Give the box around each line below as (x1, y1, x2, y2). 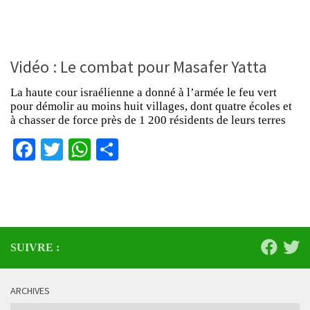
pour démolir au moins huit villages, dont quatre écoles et (10, 99, 292, 113)
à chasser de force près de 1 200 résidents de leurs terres (10, 113, 286, 127)
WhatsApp (91, 135, 182, 163)
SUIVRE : (10, 241, 60, 253)
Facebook (35, 135, 121, 163)
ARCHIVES (10, 284, 50, 297)
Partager (118, 135, 192, 163)
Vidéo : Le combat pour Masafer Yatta (10, 56, 267, 77)
